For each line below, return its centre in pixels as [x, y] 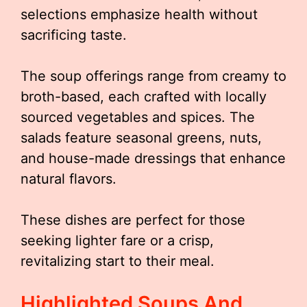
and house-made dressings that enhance [153, 158]
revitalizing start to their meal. [118, 261]
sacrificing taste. [74, 35]
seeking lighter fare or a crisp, [117, 241]
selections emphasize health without [139, 14]
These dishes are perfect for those [133, 220]
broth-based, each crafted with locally [144, 97]
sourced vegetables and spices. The [138, 117]
